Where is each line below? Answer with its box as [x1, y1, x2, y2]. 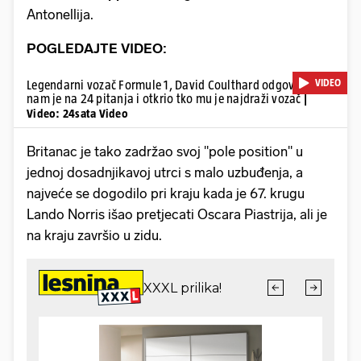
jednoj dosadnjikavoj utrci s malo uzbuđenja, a [27, 164, 303, 180]
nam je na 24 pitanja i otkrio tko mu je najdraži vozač [27, 91, 304, 106]
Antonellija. [27, 6, 97, 23]
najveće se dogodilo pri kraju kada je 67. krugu [27, 185, 305, 201]
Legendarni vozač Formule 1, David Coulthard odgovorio [27, 77, 316, 92]
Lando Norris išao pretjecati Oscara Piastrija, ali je [27, 205, 327, 222]
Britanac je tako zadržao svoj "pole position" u [27, 143, 303, 160]
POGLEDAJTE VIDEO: [27, 39, 167, 56]
